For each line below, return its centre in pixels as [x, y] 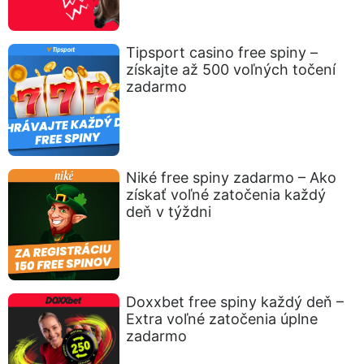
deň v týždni [169, 211]
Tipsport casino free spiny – [222, 53]
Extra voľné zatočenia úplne [222, 319]
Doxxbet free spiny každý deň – [235, 302]
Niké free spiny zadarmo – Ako [232, 177]
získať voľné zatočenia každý [226, 194]
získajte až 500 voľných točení [231, 70]
